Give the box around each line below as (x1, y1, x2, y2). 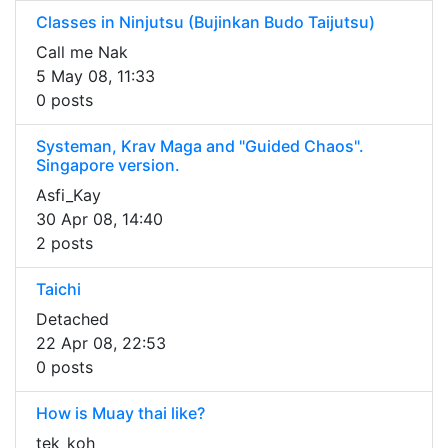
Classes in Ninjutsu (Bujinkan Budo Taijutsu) (36, 12, 375, 33)
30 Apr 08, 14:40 (36, 209, 163, 230)
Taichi (36, 279, 81, 300)
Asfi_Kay (36, 185, 101, 206)
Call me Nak (36, 42, 128, 63)
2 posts (36, 233, 93, 254)
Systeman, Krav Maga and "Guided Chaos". (36, 136, 364, 157)
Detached (36, 309, 109, 330)
